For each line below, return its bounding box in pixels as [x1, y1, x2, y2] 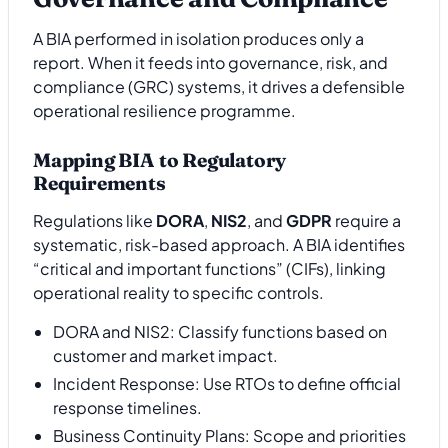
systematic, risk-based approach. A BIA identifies [33, 234, 405, 256]
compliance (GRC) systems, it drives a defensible [33, 76, 405, 98]
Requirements [33, 170, 166, 195]
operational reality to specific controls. [33, 282, 324, 304]
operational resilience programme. [33, 100, 296, 122]
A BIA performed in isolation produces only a [33, 28, 364, 50]
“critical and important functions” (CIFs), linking [33, 258, 386, 280]
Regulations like [33, 210, 156, 232]
